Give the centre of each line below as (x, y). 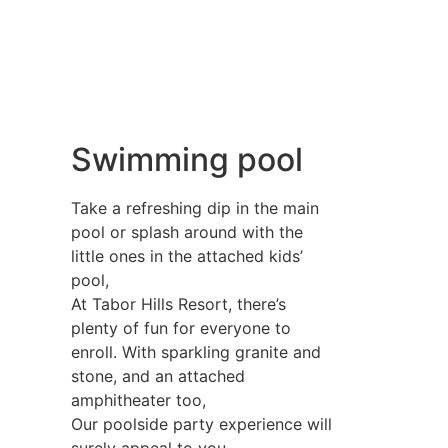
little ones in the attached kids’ (187, 256)
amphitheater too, (138, 400)
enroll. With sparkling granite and (196, 352)
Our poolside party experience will (201, 424)
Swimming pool (187, 159)
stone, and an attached (158, 376)
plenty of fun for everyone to (181, 328)
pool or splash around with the (187, 232)
